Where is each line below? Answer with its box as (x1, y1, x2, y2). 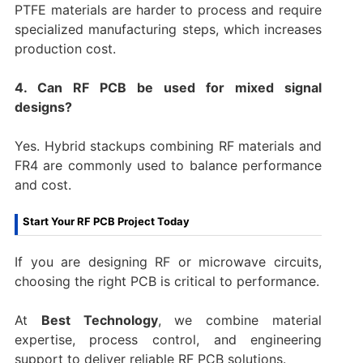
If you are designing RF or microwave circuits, (14, 253, 322, 270)
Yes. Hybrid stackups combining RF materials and (14, 137, 322, 154)
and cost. (14, 176, 71, 193)
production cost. (14, 40, 116, 57)
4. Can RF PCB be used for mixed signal (14, 79, 322, 96)
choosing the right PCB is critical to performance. (14, 272, 319, 289)
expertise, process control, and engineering (14, 331, 322, 348)
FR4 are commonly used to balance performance (14, 156, 322, 173)
